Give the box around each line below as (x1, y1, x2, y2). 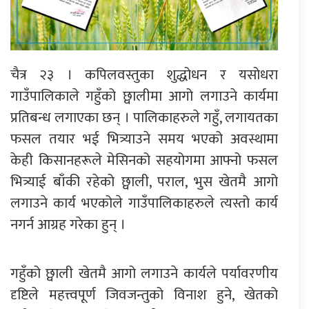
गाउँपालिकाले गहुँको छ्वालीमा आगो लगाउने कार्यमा (10, 83, 278, 108)
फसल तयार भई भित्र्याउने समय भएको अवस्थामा (10, 126, 278, 151)
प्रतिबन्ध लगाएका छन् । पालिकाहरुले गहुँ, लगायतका (10, 105, 278, 130)
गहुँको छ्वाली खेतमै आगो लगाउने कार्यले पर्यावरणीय (10, 261, 278, 286)
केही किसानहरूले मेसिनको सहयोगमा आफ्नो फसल (10, 148, 278, 172)
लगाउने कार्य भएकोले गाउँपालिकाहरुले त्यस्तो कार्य (10, 190, 278, 215)
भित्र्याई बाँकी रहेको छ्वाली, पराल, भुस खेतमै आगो (10, 169, 278, 194)
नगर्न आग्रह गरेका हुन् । (10, 212, 126, 237)
